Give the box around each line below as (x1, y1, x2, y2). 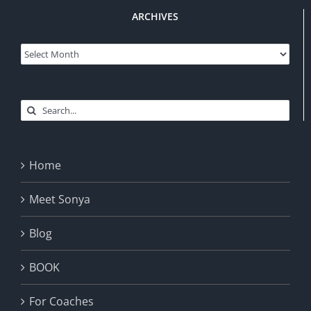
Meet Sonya (29, 191, 90, 207)
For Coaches (29, 293, 94, 309)
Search (20, 101, 56, 116)
